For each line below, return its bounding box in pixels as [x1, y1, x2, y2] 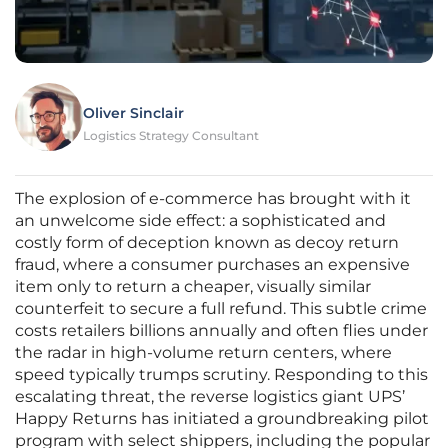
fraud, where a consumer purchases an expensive [15, 255, 410, 275]
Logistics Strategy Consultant [83, 128, 259, 144]
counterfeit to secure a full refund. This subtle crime [15, 299, 427, 319]
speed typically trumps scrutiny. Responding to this [15, 365, 428, 385]
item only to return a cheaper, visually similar [15, 277, 371, 297]
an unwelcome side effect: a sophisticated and [15, 211, 386, 231]
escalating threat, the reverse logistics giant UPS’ [15, 387, 405, 407]
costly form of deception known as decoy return [15, 233, 399, 253]
